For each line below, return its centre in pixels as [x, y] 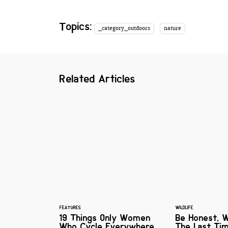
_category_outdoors [124, 28]
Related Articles [97, 79]
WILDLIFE [184, 208]
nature [172, 28]
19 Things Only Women [105, 218]
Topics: [76, 26]
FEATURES [70, 208]
